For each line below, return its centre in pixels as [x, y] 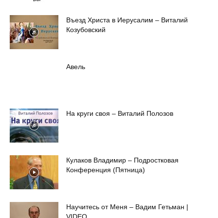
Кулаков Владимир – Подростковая [122, 160]
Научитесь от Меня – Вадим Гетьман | [127, 207]
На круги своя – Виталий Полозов [120, 113]
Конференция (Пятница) [106, 170]
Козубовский [86, 29]
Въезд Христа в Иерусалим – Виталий [127, 20]
